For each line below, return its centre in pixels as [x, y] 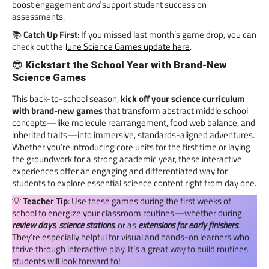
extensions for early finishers [188, 225]
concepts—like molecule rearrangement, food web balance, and [134, 122]
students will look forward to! [66, 261]
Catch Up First [50, 34]
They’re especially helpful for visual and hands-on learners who [131, 237]
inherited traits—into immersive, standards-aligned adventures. [133, 134]
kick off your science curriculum [183, 98]
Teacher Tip [45, 201]
